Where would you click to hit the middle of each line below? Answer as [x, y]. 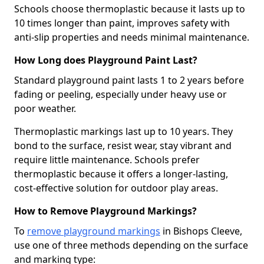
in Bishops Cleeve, [201, 231]
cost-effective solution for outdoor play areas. [116, 188]
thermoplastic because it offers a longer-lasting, [121, 174]
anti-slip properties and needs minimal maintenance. [132, 37]
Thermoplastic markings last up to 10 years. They [123, 131]
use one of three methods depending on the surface [131, 245]
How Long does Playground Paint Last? [106, 60]
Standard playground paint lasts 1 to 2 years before [129, 80]
